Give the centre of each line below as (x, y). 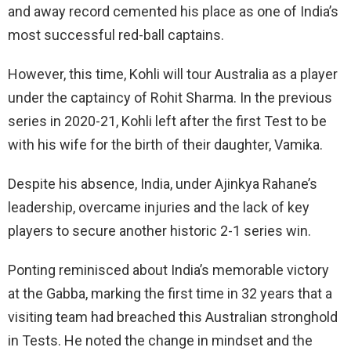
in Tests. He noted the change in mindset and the (160, 340)
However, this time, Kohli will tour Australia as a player (173, 74)
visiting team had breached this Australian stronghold (173, 317)
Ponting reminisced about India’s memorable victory (168, 270)
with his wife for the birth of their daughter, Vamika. (165, 144)
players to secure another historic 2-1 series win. (159, 230)
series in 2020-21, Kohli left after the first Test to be (167, 121)
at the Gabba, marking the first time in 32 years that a (170, 293)
